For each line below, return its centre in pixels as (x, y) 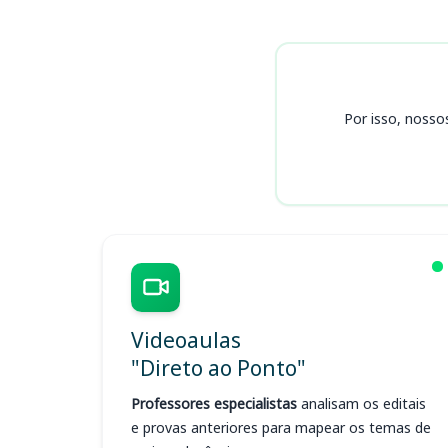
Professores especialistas (214, 403)
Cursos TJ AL (177, 35)
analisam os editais (361, 403)
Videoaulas (186, 339)
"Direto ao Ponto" (218, 367)
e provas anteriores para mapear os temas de (281, 427)
